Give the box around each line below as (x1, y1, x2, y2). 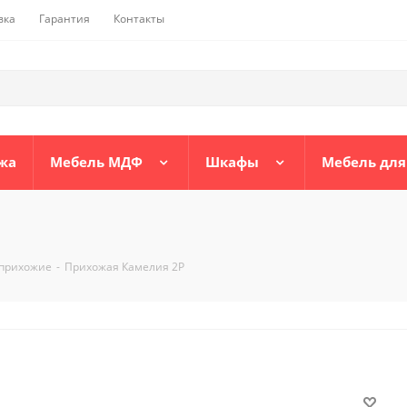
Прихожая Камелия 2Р (65, 259, 184, 275)
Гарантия (39, 11, 90, 26)
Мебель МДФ (50, 153, 143, 172)
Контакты (114, 11, 164, 26)
